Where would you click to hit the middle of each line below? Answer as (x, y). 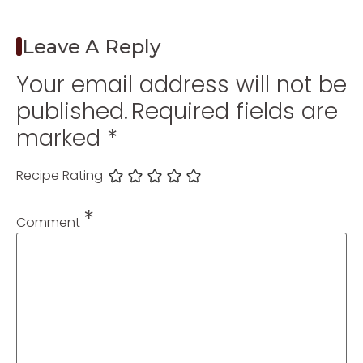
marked (62, 138)
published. (72, 111)
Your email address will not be (181, 84)
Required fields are (235, 111)
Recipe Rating (60, 176)
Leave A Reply (92, 46)
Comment (50, 222)
